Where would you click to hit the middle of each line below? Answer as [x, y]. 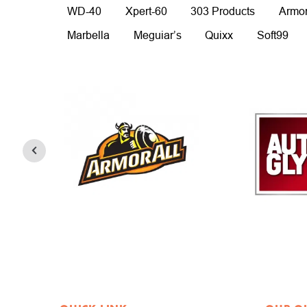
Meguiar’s [157, 35]
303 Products [223, 11]
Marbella [88, 35]
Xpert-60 [146, 11]
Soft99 [273, 35]
